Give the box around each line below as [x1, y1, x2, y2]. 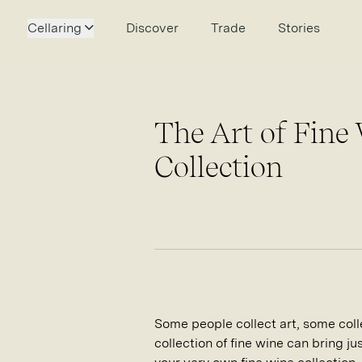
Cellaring [27, 20, 82, 36]
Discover [125, 20, 179, 36]
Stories [277, 20, 320, 36]
